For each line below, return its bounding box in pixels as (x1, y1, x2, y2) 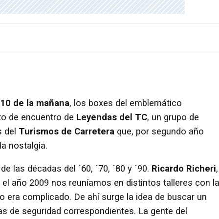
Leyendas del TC (74, 111, 147, 123)
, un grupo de (147, 111, 199, 123)
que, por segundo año (114, 126, 204, 137)
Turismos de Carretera (19, 126, 114, 137)
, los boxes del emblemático (69, 97, 182, 109)
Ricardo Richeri (152, 163, 216, 175)
